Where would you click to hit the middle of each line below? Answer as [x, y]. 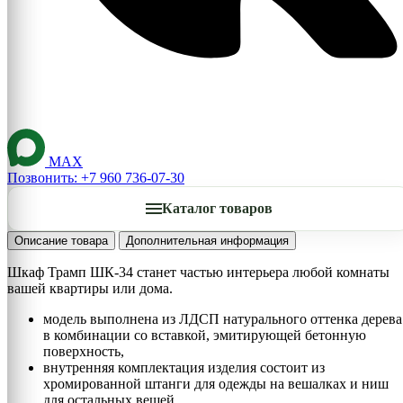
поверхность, [84, 351]
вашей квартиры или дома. [90, 288]
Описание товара [61, 240]
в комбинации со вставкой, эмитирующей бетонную [205, 335]
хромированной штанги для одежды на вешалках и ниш [216, 383]
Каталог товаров [217, 208]
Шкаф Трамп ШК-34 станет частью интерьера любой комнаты [198, 272]
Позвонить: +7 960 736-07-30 [96, 177]
